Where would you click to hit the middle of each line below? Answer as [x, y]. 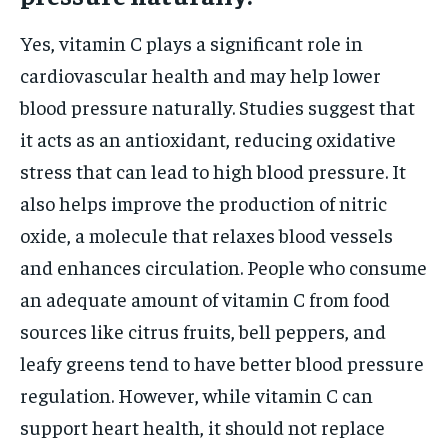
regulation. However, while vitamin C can [196, 394]
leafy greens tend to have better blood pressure [222, 362]
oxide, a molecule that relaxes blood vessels [206, 234]
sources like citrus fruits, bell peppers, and [203, 330]
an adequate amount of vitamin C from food [205, 298]
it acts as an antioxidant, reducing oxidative [208, 138]
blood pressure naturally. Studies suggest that [217, 106]
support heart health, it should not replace [202, 426]
